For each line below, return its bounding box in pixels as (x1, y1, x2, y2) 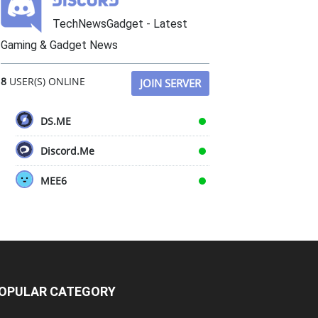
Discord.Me (40, 144, 94, 158)
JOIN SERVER (140, 76, 201, 90)
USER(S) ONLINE (6, 75, 85, 88)
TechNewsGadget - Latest (53, 17, 187, 31)
